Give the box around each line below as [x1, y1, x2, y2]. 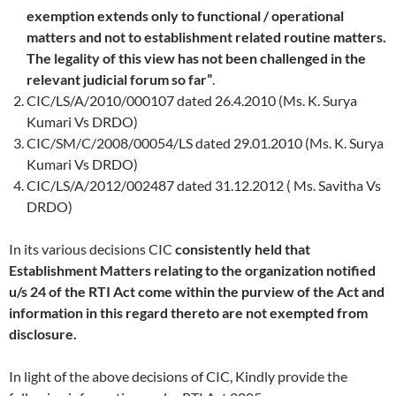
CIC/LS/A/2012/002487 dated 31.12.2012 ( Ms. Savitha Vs [27, 177, 381, 194]
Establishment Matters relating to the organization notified [9, 262, 376, 279]
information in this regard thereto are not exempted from [9, 304, 368, 322]
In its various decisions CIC [9, 240, 175, 258]
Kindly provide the [235, 368, 347, 385]
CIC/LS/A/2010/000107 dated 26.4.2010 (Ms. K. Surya [27, 92, 357, 110]
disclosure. [9, 325, 77, 343]
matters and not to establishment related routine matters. [27, 28, 386, 46]
